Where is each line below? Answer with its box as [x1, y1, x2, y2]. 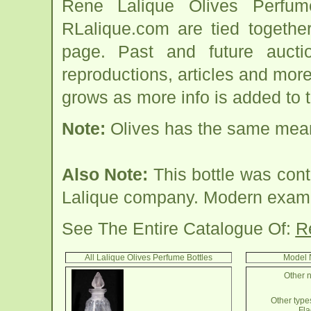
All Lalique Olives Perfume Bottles [84, 253, 212, 262]
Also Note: [61, 165, 149, 184]
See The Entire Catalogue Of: [61, 219, 296, 238]
